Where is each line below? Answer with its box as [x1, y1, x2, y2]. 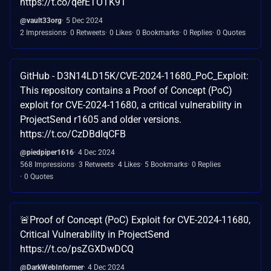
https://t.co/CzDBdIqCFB [20, 128, 126, 140]
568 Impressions [20, 160, 74, 169]
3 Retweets [79, 160, 114, 169]
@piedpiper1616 [20, 148, 74, 157]
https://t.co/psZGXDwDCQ [20, 243, 134, 255]
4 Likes [118, 160, 140, 169]
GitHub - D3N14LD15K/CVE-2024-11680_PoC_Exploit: [20, 70, 249, 82]
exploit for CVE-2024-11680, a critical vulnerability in [20, 99, 242, 111]
